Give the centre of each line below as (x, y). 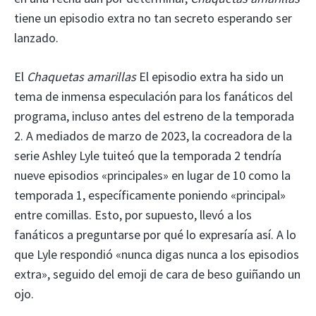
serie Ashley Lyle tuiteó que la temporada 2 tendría (148, 155)
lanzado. (36, 37)
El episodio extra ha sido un (211, 76)
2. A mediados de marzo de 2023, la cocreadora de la (153, 135)
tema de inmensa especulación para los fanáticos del (153, 96)
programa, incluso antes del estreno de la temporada (154, 116)
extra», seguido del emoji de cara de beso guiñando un (157, 274)
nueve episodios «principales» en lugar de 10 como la (152, 175)
